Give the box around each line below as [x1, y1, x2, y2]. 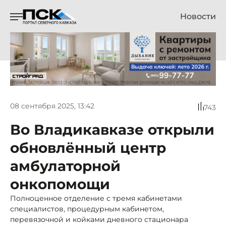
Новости [180, 12, 216, 21]
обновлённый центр [10, 139, 166, 156]
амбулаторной [10, 157, 121, 175]
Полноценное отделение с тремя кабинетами [10, 193, 182, 203]
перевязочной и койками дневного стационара [10, 214, 188, 224]
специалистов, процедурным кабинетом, [10, 204, 164, 213]
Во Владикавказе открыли [10, 121, 214, 138]
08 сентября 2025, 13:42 [10, 101, 94, 111]
